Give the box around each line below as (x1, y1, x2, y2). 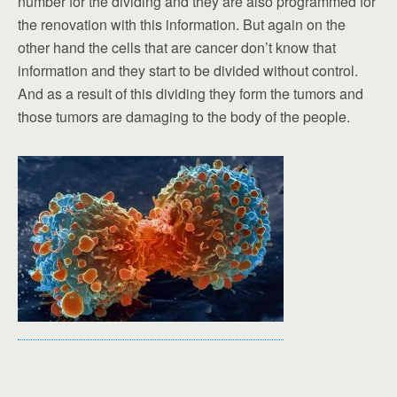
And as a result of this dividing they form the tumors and (18, 83, 363, 105)
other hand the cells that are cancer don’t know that (18, 37, 336, 58)
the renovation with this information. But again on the (18, 14, 346, 35)
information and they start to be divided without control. (18, 60, 358, 82)
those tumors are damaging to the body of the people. (18, 106, 350, 128)
